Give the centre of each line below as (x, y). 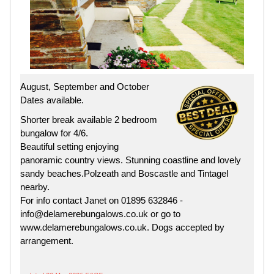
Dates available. (52, 100)
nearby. (35, 187)
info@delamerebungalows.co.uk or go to (100, 213)
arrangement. (47, 240)
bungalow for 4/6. (54, 133)
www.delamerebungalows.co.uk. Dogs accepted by (122, 227)
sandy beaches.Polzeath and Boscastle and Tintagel (124, 173)
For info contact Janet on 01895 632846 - (102, 200)
